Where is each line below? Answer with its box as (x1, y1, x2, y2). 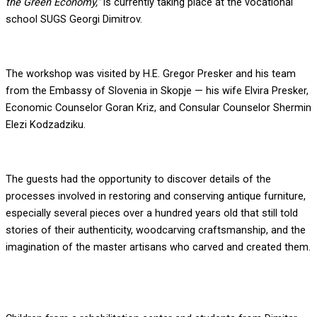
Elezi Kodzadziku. (6, 118, 86, 132)
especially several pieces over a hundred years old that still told (6, 207, 298, 220)
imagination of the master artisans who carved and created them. (6, 241, 311, 254)
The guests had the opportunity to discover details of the (6, 173, 271, 186)
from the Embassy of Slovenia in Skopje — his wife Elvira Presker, (6, 84, 309, 98)
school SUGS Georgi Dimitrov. (6, 13, 142, 25)
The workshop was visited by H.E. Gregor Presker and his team (6, 67, 296, 81)
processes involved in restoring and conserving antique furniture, (6, 190, 306, 203)
